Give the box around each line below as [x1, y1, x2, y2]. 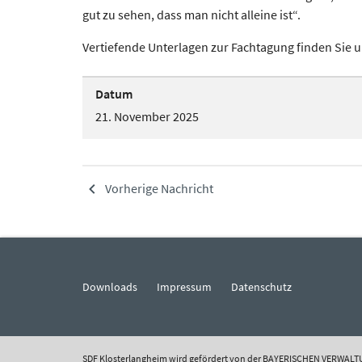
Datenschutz [231, 279, 292, 294]
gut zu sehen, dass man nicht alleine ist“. [82, 6, 301, 23]
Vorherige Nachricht [105, 180, 213, 197]
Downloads [82, 279, 137, 294]
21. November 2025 [95, 107, 199, 124]
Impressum [157, 279, 212, 294]
